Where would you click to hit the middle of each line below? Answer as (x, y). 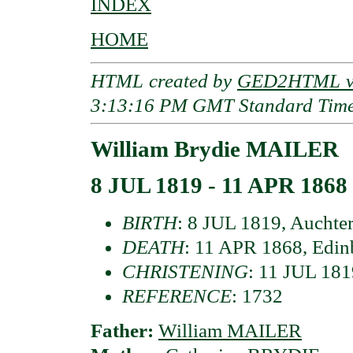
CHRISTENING (185, 271)
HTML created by (164, 81)
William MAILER (230, 331)
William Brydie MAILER (215, 149)
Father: (124, 331)
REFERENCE (177, 295)
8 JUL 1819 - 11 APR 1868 (219, 186)
